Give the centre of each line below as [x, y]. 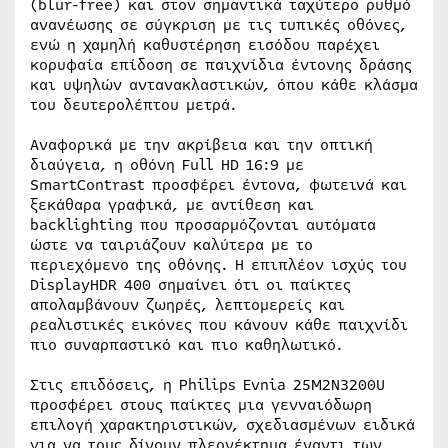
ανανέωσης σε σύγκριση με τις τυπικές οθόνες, [218, 24]
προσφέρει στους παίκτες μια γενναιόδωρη [201, 404]
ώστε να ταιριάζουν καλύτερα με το [171, 244]
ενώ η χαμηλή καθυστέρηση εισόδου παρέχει [205, 44]
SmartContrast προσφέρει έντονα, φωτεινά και [218, 184]
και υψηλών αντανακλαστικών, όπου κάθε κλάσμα [224, 84]
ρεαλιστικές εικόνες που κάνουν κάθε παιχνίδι [219, 324]
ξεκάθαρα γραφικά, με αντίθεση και [172, 204]
